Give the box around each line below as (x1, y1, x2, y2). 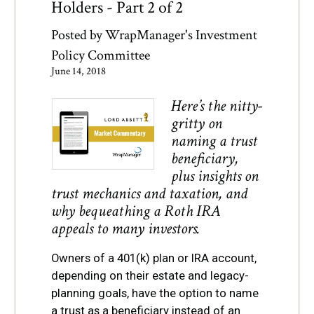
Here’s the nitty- (171, 95, 263, 117)
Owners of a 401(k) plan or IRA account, (51, 251, 257, 266)
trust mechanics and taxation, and (51, 183, 247, 205)
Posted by (51, 26, 105, 45)
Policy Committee (51, 46, 150, 65)
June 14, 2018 (51, 64, 106, 78)
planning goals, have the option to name (51, 286, 259, 301)
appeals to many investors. (51, 218, 200, 240)
